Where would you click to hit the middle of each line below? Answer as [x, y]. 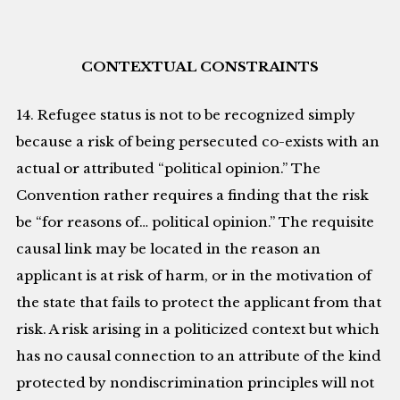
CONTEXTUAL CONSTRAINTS [200, 67]
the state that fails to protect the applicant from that [199, 303]
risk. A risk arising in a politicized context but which [198, 329]
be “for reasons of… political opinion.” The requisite [196, 222]
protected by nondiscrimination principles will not [196, 383]
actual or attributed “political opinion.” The [169, 169]
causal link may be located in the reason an [169, 249]
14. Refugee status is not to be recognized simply [186, 115]
